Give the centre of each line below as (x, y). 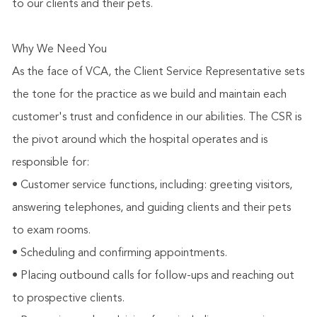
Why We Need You (59, 50)
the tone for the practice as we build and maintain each (149, 95)
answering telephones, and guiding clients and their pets (151, 208)
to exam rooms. (51, 231)
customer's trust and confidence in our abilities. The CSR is (156, 118)
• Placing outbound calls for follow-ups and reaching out (153, 276)
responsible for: (50, 163)
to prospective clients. (68, 299)
